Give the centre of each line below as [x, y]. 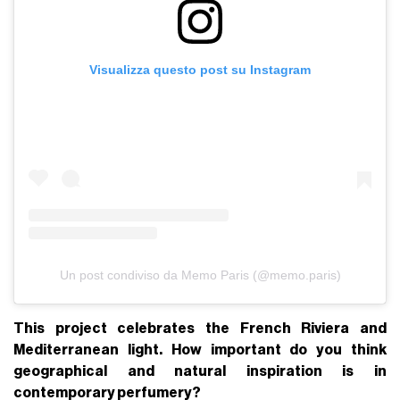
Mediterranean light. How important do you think [200, 350]
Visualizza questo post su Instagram [200, 69]
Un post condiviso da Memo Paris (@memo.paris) [200, 275]
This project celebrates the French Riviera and [200, 329]
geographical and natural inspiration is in [200, 372]
